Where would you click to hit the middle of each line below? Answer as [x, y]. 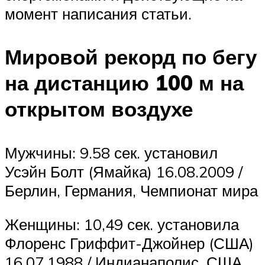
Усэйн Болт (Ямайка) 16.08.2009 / [124, 171]
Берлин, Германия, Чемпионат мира [131, 190]
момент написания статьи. [98, 14]
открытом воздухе [99, 109]
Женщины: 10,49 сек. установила [122, 224]
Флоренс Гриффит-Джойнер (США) [129, 243]
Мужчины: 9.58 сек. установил [111, 152]
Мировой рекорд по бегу [131, 57]
